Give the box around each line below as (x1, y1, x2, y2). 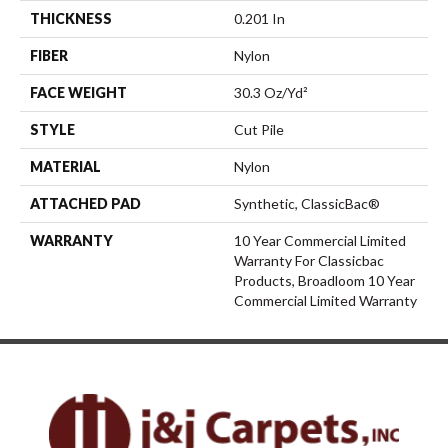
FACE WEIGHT (30, 84, 127, 102)
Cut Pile (234, 121, 284, 139)
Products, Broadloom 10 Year (234, 272, 415, 290)
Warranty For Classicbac (234, 252, 384, 270)
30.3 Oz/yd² (234, 84, 308, 102)
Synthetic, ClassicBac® (234, 195, 380, 213)
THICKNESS (30, 10, 112, 28)
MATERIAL (30, 158, 101, 176)
